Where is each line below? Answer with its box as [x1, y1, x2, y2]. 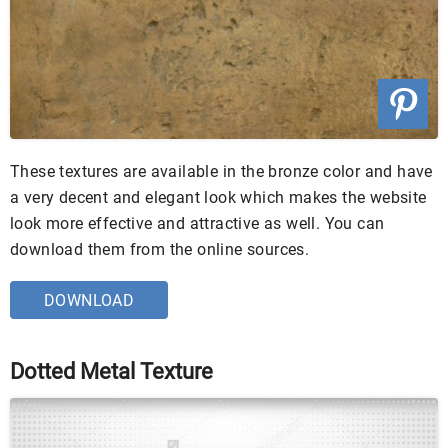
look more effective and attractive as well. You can [10, 214, 385, 234]
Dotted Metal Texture [10, 359, 213, 385]
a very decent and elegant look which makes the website [10, 188, 427, 208]
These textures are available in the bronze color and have [10, 162, 433, 182]
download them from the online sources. [10, 240, 310, 260]
